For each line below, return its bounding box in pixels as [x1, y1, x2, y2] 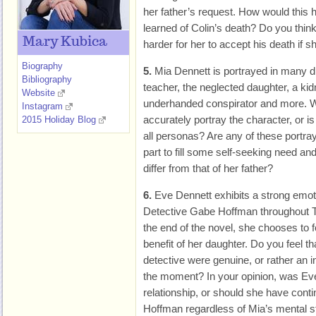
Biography [22, 61, 63, 71]
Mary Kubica [23, 35, 107, 49]
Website [22, 87, 55, 98]
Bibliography [22, 74, 72, 85]
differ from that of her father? [143, 162, 273, 174]
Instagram [22, 101, 63, 111]
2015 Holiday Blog [22, 114, 96, 125]
